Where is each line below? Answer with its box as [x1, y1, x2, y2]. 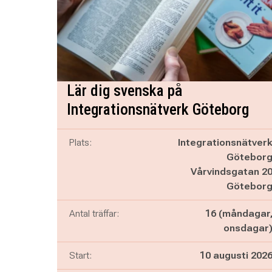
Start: [69, 250, 92, 261]
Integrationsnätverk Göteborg [66, 100, 249, 118]
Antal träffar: [69, 208, 119, 219]
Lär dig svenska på [66, 81, 183, 100]
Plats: [69, 137, 92, 148]
